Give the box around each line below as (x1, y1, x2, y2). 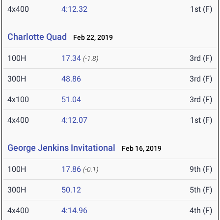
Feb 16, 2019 (117, 144, 162, 153)
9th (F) (190, 165, 213, 174)
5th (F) (190, 185, 213, 195)
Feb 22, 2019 (69, 33, 113, 42)
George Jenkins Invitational (7, 142, 115, 153)
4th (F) (190, 206, 213, 216)
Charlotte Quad (7, 31, 67, 42)
